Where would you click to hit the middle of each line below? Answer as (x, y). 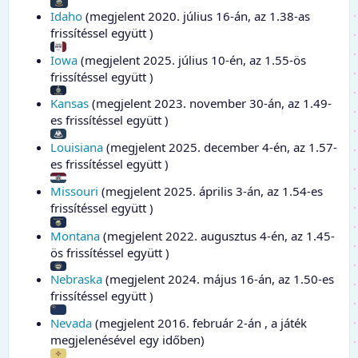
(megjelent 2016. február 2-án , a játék (199, 323)
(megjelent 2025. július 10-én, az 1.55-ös (192, 60)
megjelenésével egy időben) (127, 340)
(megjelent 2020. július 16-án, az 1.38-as (196, 16)
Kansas (70, 103)
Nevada (71, 323)
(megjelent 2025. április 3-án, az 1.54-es (211, 191)
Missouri (74, 191)
